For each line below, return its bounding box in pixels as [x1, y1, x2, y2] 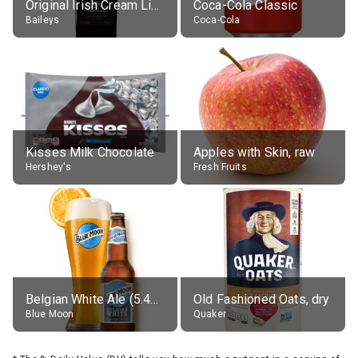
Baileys [26, 14, 60, 26]
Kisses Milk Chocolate [26, 144, 155, 160]
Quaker [193, 308, 226, 320]
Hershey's [26, 161, 72, 173]
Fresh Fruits [193, 161, 247, 173]
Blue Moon [26, 308, 74, 320]
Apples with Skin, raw [193, 144, 316, 160]
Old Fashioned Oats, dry [193, 291, 330, 307]
